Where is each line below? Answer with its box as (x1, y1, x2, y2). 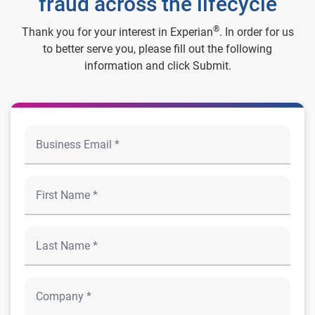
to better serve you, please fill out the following (43, 42, 272, 56)
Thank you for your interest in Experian (21, 25, 213, 39)
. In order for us (219, 25, 294, 39)
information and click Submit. (84, 59, 231, 73)
